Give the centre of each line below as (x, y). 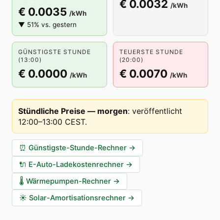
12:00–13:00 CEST (52, 122)
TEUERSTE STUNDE (151, 52)
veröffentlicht (157, 111)
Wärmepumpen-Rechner (69, 181)
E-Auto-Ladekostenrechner (76, 165)
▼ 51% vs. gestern (47, 25)
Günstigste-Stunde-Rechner (78, 148)
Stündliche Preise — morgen (73, 111)
